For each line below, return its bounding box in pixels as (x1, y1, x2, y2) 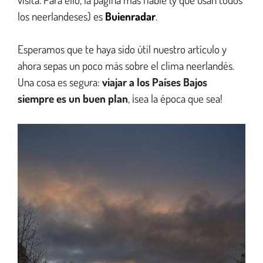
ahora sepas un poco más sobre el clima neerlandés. (18, 58, 234, 73)
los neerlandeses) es (18, 8, 105, 23)
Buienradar (105, 8, 156, 23)
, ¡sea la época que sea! (128, 91, 222, 106)
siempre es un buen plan (18, 91, 128, 106)
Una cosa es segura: (18, 75, 102, 90)
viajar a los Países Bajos (102, 75, 207, 90)
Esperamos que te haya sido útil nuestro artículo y (18, 42, 227, 57)
